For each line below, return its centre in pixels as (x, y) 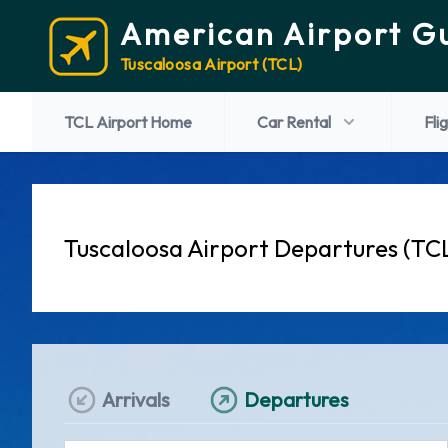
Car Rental (294, 122)
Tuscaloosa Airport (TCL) (211, 64)
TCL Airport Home (128, 122)
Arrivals (136, 399)
